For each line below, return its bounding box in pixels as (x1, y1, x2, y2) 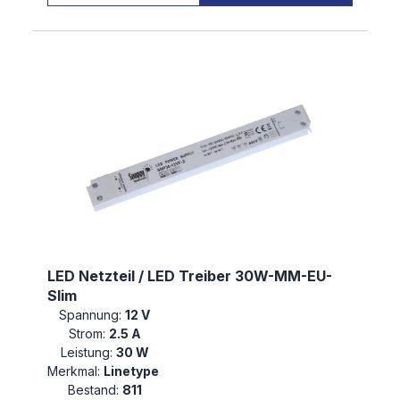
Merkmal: (47, 363, 100, 379)
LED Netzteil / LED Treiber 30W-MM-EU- (47, 267, 332, 286)
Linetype (104, 363, 162, 379)
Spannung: (59, 307, 121, 323)
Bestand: (67, 382, 119, 398)
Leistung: (60, 345, 112, 361)
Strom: (68, 326, 105, 342)
